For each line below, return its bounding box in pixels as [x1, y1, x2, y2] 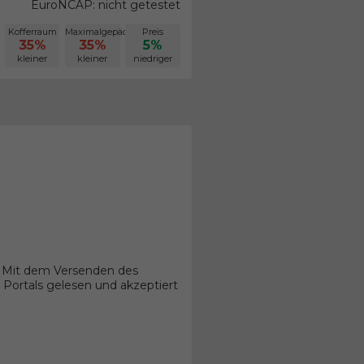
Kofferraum [7, 26, 57, 38]
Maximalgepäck [65, 26, 134, 38]
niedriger [133, 53, 173, 65]
